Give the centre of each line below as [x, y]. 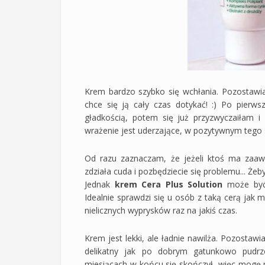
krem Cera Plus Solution [169, 184]
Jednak [100, 184]
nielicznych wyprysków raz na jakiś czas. [161, 210]
